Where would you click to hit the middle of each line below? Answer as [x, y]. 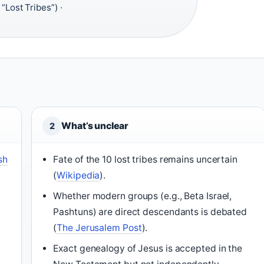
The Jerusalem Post [99, 228]
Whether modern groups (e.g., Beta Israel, [143, 196]
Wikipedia [78, 175]
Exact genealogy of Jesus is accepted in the [148, 248]
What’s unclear [95, 126]
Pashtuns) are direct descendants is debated [150, 212]
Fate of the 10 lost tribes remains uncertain [145, 159]
